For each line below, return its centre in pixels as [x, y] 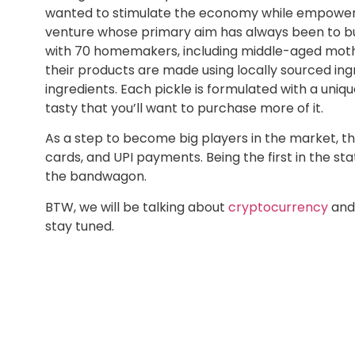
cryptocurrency [278, 207]
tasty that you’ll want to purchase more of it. [184, 108]
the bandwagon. [96, 177]
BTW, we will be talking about [137, 207]
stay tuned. [80, 226]
